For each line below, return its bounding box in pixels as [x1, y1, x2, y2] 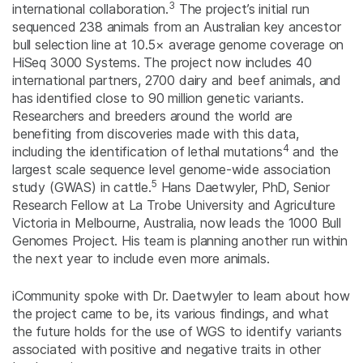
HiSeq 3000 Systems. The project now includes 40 [12, 54, 312, 71]
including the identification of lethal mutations [12, 143, 283, 160]
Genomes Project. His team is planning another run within [12, 233, 348, 250]
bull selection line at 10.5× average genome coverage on [12, 36, 344, 53]
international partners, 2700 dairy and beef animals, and [12, 72, 342, 89]
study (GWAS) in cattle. [12, 179, 152, 196]
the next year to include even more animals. [12, 250, 270, 267]
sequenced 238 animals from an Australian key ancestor [12, 19, 341, 36]
